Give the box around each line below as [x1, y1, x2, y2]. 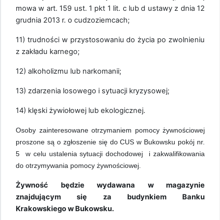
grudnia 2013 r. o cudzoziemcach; [16, 15, 130, 25]
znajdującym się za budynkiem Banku [16, 192, 205, 201]
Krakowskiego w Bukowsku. [16, 204, 114, 213]
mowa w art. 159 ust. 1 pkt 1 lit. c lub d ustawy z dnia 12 [16, 3, 205, 13]
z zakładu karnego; [16, 47, 80, 56]
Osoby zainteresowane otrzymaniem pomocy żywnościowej [16, 126, 205, 134]
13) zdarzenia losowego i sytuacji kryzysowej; [16, 86, 169, 95]
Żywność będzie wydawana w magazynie [16, 180, 205, 190]
